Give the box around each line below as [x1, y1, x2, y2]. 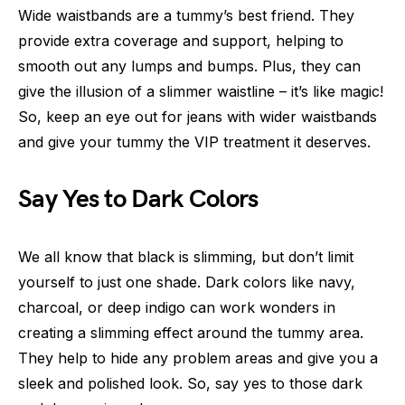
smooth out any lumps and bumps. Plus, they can [18, 57, 361, 76]
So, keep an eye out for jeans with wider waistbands [18, 108, 377, 127]
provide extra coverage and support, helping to [18, 32, 344, 51]
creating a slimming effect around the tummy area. [18, 324, 363, 343]
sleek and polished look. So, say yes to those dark [18, 374, 363, 393]
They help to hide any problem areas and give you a [18, 349, 378, 368]
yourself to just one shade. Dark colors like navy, [18, 273, 355, 292]
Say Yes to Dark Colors [18, 184, 259, 215]
